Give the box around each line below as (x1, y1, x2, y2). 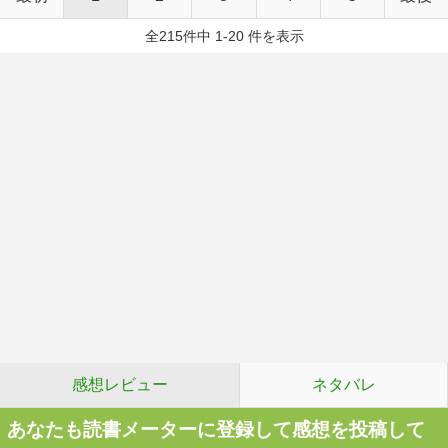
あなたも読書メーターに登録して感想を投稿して (7, 419, 425, 440)
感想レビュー (71, 376, 168, 393)
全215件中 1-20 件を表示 (144, 28, 304, 44)
